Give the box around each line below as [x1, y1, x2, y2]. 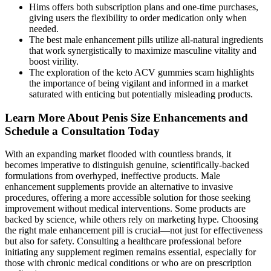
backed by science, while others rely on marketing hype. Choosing [5, 214, 258, 225]
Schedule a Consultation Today [5, 124, 160, 137]
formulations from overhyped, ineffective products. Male [5, 171, 220, 181]
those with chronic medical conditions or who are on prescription [5, 258, 252, 269]
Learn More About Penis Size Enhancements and [5, 111, 248, 124]
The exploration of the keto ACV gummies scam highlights [29, 67, 254, 77]
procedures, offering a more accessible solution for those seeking [5, 192, 250, 203]
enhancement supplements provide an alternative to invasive [5, 181, 233, 192]
